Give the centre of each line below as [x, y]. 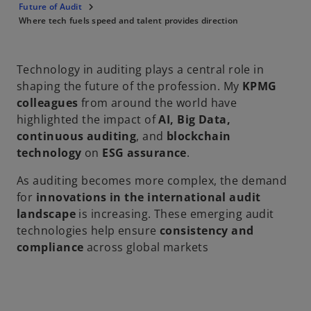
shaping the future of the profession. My [130, 86]
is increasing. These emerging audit [175, 214]
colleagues [48, 103]
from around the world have [158, 103]
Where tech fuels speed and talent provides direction [128, 20]
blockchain [199, 136]
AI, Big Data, [195, 119]
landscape [46, 214]
